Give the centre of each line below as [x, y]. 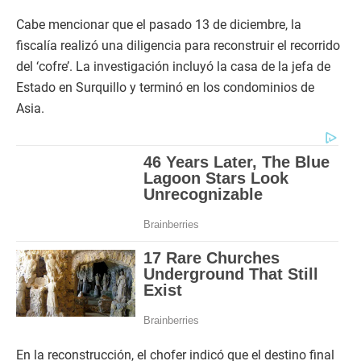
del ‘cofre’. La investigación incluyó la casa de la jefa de [173, 66]
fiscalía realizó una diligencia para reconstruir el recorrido [178, 46]
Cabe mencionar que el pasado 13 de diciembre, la [159, 25]
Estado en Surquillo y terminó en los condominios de [165, 87]
